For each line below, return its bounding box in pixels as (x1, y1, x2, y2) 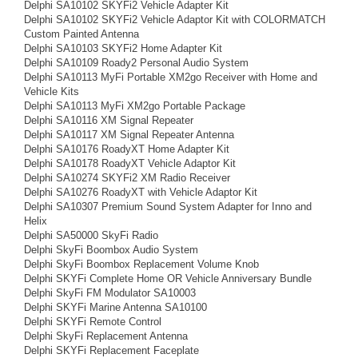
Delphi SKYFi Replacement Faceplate (24, 344, 199, 356)
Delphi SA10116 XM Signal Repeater (24, 114, 193, 126)
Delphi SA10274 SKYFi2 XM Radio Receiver (24, 172, 230, 184)
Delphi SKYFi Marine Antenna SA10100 (24, 301, 207, 313)
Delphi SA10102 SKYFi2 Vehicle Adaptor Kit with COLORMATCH (24, 14, 325, 26)
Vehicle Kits (24, 86, 79, 97)
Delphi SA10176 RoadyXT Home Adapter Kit (24, 143, 229, 155)
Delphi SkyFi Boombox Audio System (24, 244, 198, 256)
